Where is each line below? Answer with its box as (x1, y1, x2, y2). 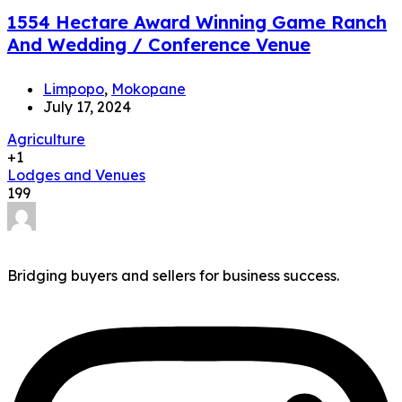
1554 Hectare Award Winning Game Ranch (7, 10, 387, 33)
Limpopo (43, 79, 104, 98)
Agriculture (7, 129, 85, 148)
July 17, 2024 (43, 97, 131, 116)
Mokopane (111, 79, 186, 98)
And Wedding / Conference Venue (7, 32, 310, 56)
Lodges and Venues (7, 165, 145, 184)
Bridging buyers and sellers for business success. (7, 266, 339, 284)
